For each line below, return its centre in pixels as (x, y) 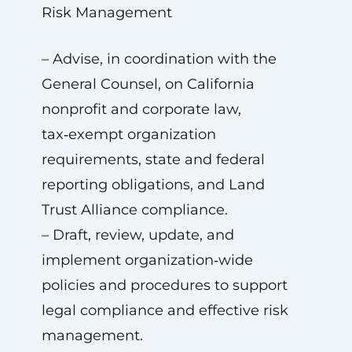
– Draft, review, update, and (137, 235)
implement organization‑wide (147, 260)
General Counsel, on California (148, 84)
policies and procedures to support (164, 285)
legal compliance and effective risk (165, 310)
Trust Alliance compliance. (134, 210)
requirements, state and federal (153, 159)
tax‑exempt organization (128, 134)
